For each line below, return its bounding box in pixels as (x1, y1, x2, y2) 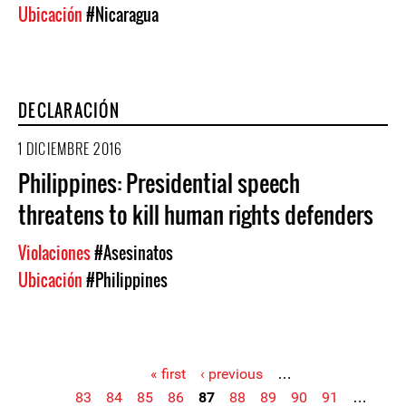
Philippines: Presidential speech (18, 166, 300, 199)
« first (150, 365, 186, 382)
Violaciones (18, 241, 94, 265)
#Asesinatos (94, 241, 173, 265)
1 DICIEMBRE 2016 (18, 138, 122, 159)
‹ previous (200, 365, 263, 382)
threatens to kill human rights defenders (18, 198, 373, 231)
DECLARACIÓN (18, 99, 120, 122)
